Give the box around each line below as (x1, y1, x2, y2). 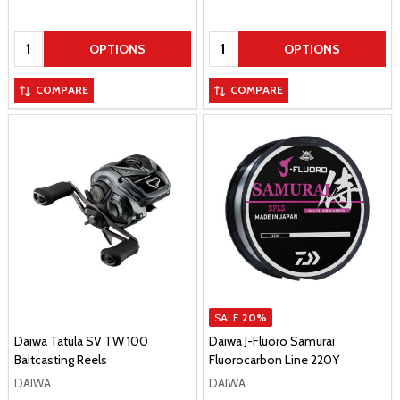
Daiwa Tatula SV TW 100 (14, 332, 148, 349)
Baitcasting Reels (14, 351, 107, 368)
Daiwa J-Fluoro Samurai (209, 332, 335, 349)
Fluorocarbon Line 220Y (209, 351, 339, 368)
